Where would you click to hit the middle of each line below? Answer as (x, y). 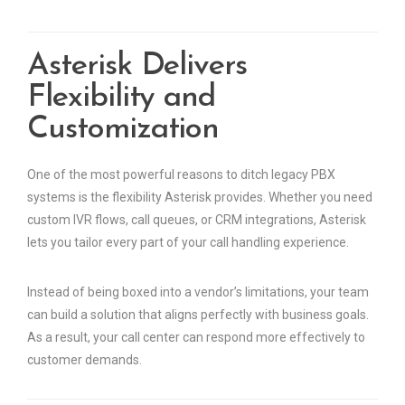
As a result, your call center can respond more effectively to (196, 338)
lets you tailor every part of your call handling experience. (188, 243)
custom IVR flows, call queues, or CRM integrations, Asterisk (197, 220)
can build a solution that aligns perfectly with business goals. (198, 315)
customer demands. (85, 360)
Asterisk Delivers (137, 67)
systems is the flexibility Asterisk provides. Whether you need (200, 198)
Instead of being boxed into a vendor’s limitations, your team (198, 292)
